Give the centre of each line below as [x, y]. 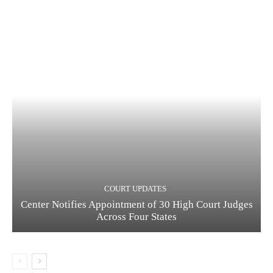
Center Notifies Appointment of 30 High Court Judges [136, 205]
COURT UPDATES [135, 189]
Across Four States [136, 217]
